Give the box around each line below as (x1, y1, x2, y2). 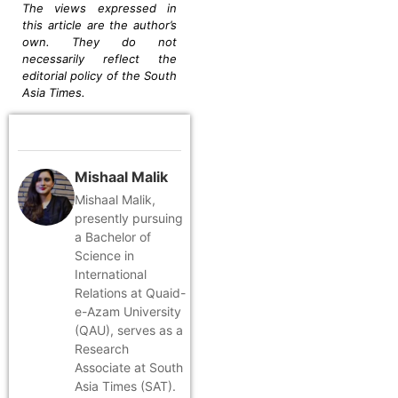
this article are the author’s (22, 18, 177, 33)
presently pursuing (75, 210, 183, 226)
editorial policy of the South (22, 68, 177, 84)
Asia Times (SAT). (75, 378, 176, 394)
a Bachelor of (75, 228, 151, 244)
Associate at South (75, 359, 183, 375)
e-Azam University (75, 303, 181, 319)
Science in (75, 247, 134, 263)
